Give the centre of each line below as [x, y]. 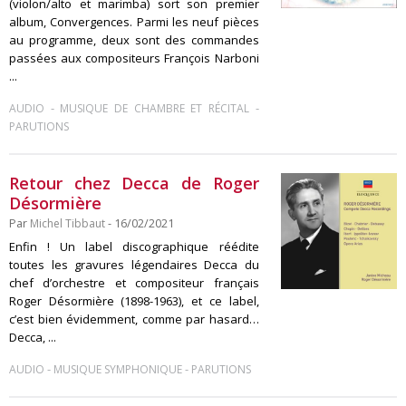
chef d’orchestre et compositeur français [134, 283]
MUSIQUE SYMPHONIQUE [118, 369]
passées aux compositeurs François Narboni [134, 58]
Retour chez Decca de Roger [134, 183]
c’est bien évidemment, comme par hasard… [134, 319]
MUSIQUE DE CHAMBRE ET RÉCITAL [155, 108]
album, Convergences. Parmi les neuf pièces [134, 22]
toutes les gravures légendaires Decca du [134, 265]
